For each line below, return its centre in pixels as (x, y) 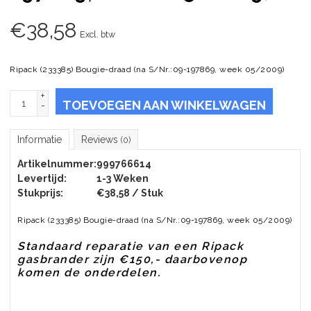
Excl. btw (98, 35)
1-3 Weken (123, 179)
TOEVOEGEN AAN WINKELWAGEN (164, 106)
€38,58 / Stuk (130, 193)
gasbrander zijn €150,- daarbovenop (132, 260)
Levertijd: (42, 179)
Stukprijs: (40, 193)
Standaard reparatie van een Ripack (131, 246)
